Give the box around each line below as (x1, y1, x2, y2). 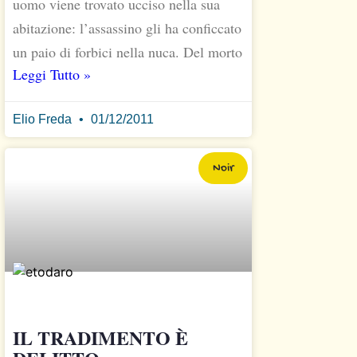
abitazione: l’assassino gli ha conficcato (13, 18, 241, 38)
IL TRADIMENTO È (13, 323, 188, 351)
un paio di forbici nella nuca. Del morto (13, 42, 242, 62)
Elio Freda (13, 112, 75, 127)
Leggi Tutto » (13, 65, 91, 84)
